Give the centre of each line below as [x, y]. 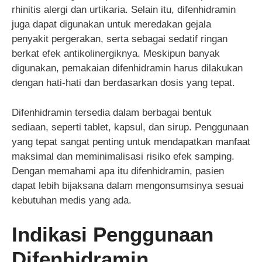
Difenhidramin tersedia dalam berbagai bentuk [112, 112]
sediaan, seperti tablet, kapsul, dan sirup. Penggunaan [130, 127]
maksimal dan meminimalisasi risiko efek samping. [123, 156]
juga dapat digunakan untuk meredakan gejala [111, 25]
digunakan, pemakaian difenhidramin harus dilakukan [127, 68]
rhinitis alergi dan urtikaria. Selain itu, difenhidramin [124, 10]
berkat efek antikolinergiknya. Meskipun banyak [116, 54]
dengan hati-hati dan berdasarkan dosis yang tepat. [123, 83]
